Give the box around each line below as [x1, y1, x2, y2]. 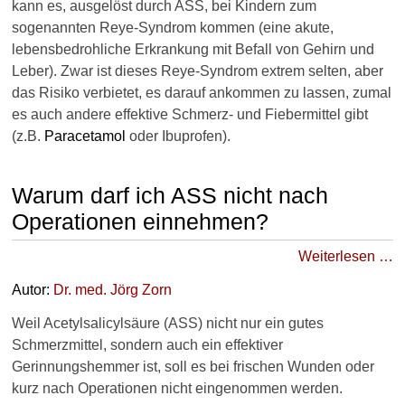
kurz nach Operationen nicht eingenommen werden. [12, 380, 343, 396]
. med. [68, 281, 110, 297]
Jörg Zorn [110, 281, 172, 297]
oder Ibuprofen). [126, 127, 231, 144]
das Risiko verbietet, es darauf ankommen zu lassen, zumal [12, 84, 391, 100]
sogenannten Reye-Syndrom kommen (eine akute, [12, 19, 334, 35]
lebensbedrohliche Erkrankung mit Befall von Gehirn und [12, 41, 374, 57]
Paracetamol [44, 127, 126, 144]
